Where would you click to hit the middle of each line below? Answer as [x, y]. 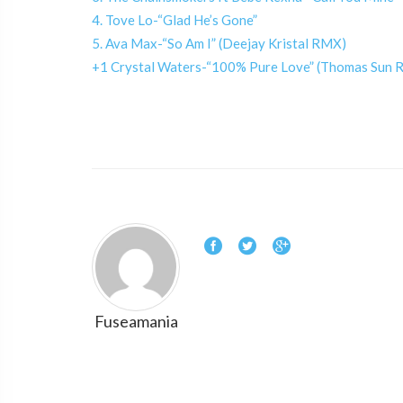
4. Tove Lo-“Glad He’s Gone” [175, 20]
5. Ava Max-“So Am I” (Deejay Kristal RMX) [219, 44]
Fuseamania [136, 322]
